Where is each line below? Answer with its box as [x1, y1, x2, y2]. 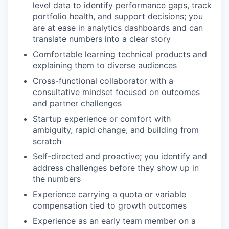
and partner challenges [33, 98, 122, 108]
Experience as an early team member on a [33, 215, 196, 226]
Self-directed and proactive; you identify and [33, 151, 207, 162]
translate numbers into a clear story [33, 33, 171, 44]
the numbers [33, 173, 81, 184]
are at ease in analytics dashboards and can [33, 22, 203, 33]
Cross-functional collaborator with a [33, 75, 173, 86]
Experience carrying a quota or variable [33, 189, 186, 199]
